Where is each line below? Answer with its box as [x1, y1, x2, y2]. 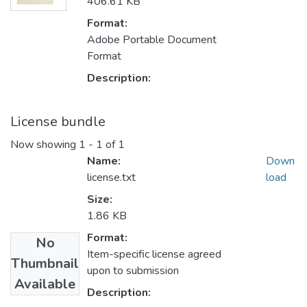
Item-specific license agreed [87, 247, 221, 262]
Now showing [10, 137, 79, 153]
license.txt [87, 170, 136, 186]
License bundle [10, 112, 106, 132]
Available [14, 275, 75, 294]
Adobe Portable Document [87, 32, 217, 48]
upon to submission [87, 263, 179, 279]
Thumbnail [11, 254, 79, 273]
